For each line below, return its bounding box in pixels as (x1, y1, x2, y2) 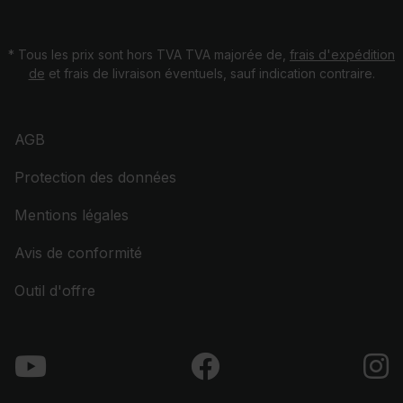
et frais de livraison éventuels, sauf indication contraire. (44, 66, 375, 81)
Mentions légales (14, 206, 129, 224)
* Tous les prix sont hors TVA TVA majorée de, (8, 47, 290, 62)
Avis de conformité (14, 244, 142, 262)
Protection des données (14, 168, 176, 186)
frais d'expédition (290, 47, 395, 62)
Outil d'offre (14, 282, 95, 300)
